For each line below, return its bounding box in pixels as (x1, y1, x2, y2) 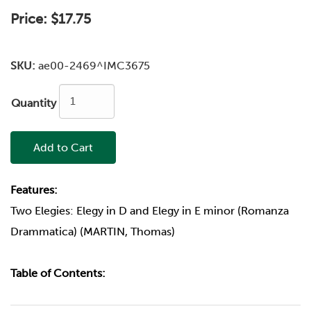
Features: (10, 183, 58, 196)
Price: (10, 10, 47, 27)
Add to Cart (33, 140, 93, 154)
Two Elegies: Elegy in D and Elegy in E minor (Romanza (10, 203, 289, 217)
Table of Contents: (10, 266, 106, 280)
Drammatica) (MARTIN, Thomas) (10, 224, 175, 238)
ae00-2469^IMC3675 (38, 59, 150, 72)
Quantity (11, 96, 56, 110)
